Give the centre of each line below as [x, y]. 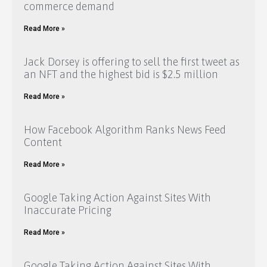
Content [43, 142]
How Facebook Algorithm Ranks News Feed [125, 130]
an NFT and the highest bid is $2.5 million [121, 74]
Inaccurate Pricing [68, 210]
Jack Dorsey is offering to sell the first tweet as [132, 62]
